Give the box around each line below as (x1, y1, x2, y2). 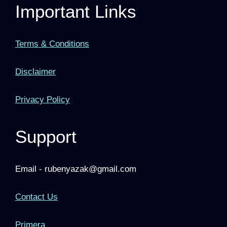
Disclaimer (15, 67, 56, 77)
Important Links (15, 2, 136, 22)
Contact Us (15, 192, 58, 202)
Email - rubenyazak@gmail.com (15, 164, 136, 174)
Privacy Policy (15, 95, 70, 105)
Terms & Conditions (15, 39, 89, 49)
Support (15, 127, 77, 147)
